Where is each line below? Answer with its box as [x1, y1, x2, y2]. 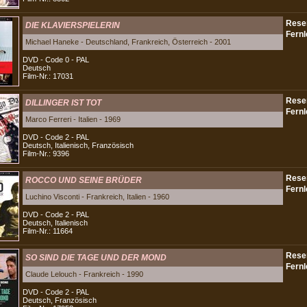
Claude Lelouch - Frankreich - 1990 [25, 270, 143, 278]
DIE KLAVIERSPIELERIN [25, 21, 120, 30]
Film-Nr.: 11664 [23, 227, 73, 235]
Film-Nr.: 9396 [23, 149, 69, 158]
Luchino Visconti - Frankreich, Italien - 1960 [25, 193, 169, 201]
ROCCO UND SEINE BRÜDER [25, 175, 142, 185]
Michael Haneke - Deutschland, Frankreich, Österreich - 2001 [25, 38, 231, 46]
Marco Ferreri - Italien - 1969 [25, 115, 121, 123]
